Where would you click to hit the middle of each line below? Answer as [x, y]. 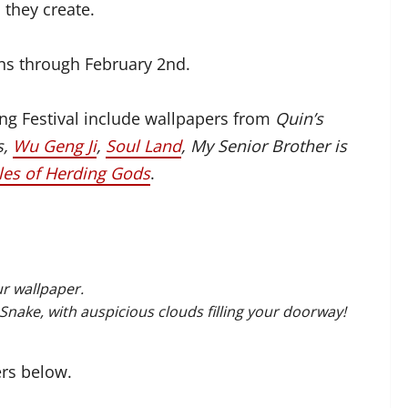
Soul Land [144, 145]
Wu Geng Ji [55, 145]
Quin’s [300, 118]
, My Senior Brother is [265, 145]
